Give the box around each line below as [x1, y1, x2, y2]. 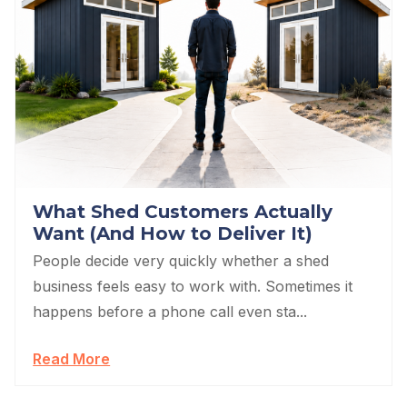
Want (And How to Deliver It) [33, 223, 313, 245]
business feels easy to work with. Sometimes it [33, 277, 353, 296]
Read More [33, 350, 111, 369]
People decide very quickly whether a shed [33, 252, 330, 271]
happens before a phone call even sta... [33, 303, 308, 322]
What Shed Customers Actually [33, 201, 333, 223]
